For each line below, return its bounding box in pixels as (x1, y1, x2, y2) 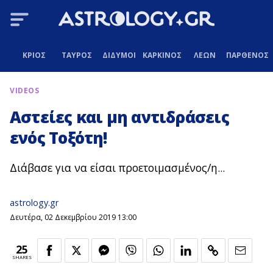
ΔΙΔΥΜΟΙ (102, 49, 136, 60)
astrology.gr (10, 197, 58, 209)
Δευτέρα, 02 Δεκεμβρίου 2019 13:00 (10, 211, 136, 222)
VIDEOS (10, 85, 40, 96)
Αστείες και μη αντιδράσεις (10, 106, 229, 129)
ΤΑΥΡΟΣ (61, 49, 92, 60)
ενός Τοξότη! (10, 127, 107, 149)
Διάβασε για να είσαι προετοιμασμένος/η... (10, 160, 225, 175)
